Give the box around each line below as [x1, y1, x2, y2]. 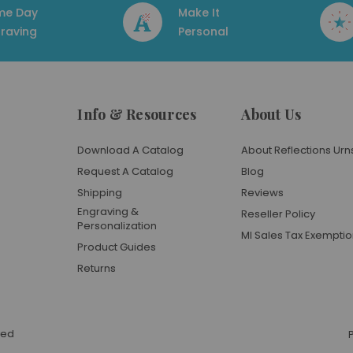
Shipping [77, 185, 123, 200]
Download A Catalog [77, 143, 184, 158]
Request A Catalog [77, 164, 174, 179]
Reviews [241, 185, 284, 200]
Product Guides [77, 240, 157, 255]
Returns [77, 261, 117, 276]
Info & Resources [77, 105, 197, 124]
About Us [241, 105, 302, 124]
